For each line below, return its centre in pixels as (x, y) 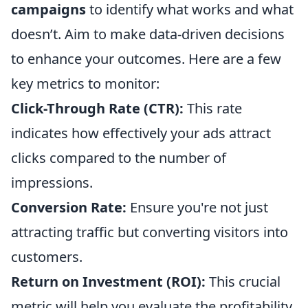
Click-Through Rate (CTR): (97, 108)
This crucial (243, 282)
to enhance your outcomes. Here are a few (146, 59)
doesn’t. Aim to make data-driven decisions (148, 34)
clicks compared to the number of (119, 158)
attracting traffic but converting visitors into (150, 232)
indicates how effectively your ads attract (141, 133)
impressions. (52, 183)
